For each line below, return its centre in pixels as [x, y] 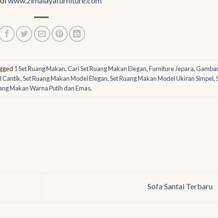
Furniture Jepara [171, 68]
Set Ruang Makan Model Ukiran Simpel [162, 78]
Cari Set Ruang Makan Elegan [107, 68]
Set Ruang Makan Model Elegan [65, 78]
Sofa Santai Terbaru [181, 186]
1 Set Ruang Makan [39, 68]
